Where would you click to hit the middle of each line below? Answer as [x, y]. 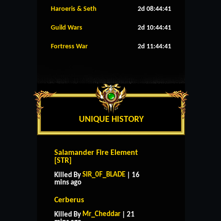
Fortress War [69, 46]
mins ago [68, 183]
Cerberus [69, 200]
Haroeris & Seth [74, 9]
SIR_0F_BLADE [104, 175]
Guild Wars [67, 28]
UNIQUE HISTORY [111, 119]
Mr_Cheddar [101, 214]
